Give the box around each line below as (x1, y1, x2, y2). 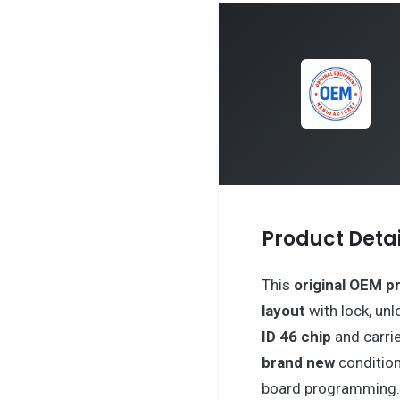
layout (261, 301, 305, 320)
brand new (261, 353, 335, 371)
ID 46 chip (261, 327, 331, 346)
